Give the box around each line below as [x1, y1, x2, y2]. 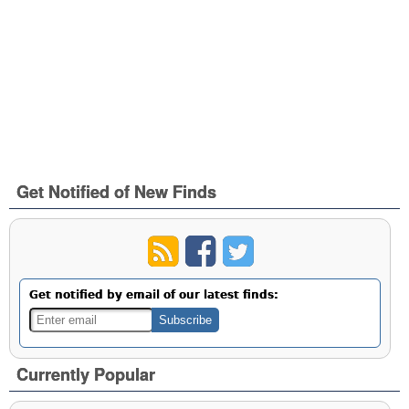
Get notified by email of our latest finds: [29, 288, 279, 302]
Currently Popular [16, 362, 156, 387]
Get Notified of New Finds [16, 180, 217, 204]
